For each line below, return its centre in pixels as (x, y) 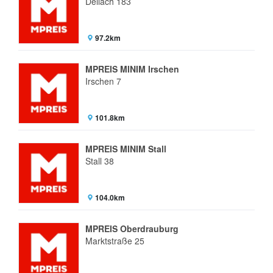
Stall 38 (100, 161)
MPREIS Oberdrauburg (132, 229)
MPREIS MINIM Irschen (132, 69)
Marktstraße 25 (115, 241)
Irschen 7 (103, 81)
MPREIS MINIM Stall (126, 149)
